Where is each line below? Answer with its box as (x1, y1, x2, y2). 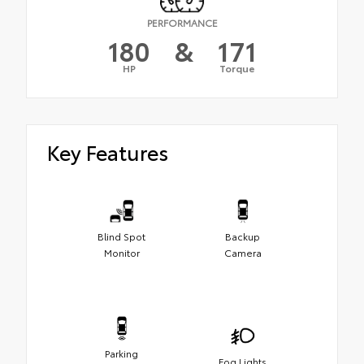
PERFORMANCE (146, 15, 218, 30)
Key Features (47, 137, 168, 167)
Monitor (103, 245, 140, 260)
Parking (105, 346, 138, 361)
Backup (225, 229, 260, 244)
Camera (223, 245, 262, 260)
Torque (219, 61, 255, 76)
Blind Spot (97, 229, 145, 244)
